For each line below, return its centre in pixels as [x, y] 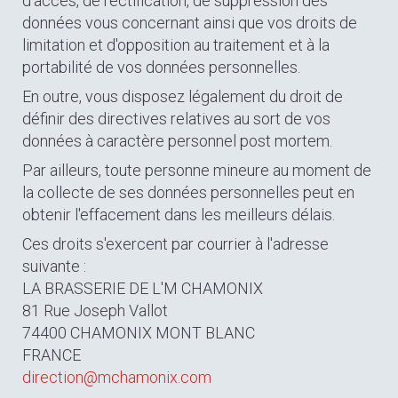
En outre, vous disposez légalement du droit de [183, 96]
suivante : [54, 266]
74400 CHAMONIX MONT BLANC [139, 333]
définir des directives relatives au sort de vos [176, 119]
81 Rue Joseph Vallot [95, 310]
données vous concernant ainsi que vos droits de [190, 23]
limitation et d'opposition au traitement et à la [176, 45]
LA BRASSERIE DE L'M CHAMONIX [143, 288]
